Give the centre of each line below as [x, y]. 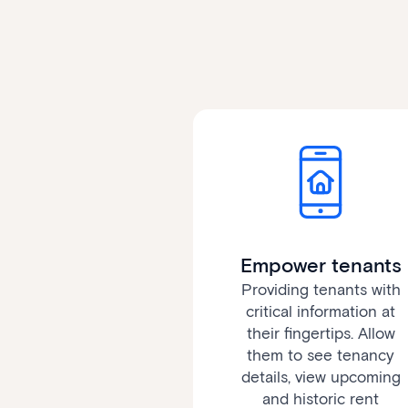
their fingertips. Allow [321, 334]
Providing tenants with [321, 290]
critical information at [321, 312]
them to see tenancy [321, 356]
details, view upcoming [321, 377]
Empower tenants [321, 266]
